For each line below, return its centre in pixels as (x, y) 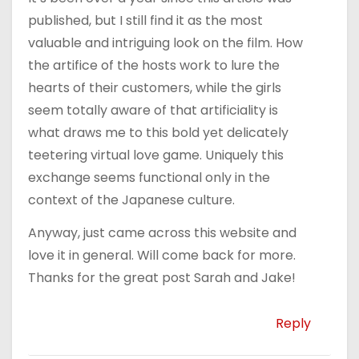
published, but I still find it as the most (145, 21)
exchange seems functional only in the (149, 178)
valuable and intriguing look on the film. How (165, 43)
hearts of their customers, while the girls (155, 88)
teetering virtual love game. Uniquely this (156, 155)
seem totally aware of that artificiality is (153, 111)
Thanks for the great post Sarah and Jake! (162, 278)
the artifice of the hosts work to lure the (154, 66)
